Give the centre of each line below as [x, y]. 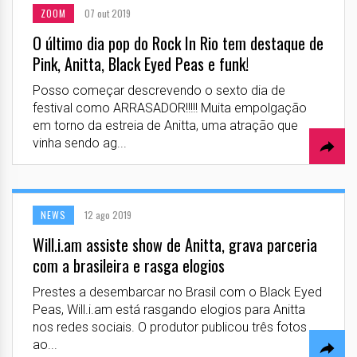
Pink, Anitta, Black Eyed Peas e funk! [141, 63]
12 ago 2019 [108, 214]
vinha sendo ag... [80, 143]
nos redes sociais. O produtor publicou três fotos [170, 327]
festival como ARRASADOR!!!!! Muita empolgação [170, 108]
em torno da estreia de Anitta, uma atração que [165, 125]
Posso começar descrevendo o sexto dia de [159, 90]
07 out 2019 [108, 13]
